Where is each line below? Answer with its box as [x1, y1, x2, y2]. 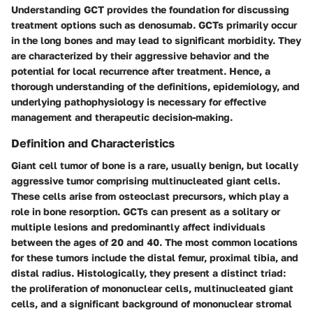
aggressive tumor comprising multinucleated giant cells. [11, 174, 280, 187]
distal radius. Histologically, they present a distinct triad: [11, 266, 286, 279]
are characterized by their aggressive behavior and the [11, 49, 269, 61]
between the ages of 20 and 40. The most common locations [11, 235, 298, 248]
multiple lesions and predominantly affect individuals [11, 220, 265, 233]
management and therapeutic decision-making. [11, 110, 233, 123]
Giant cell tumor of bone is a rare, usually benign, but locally [11, 159, 298, 171]
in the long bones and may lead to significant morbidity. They [11, 34, 301, 46]
